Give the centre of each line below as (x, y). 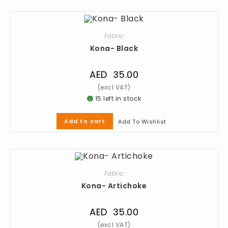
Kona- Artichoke (114, 186)
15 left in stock (117, 98)
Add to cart (85, 121)
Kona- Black (114, 48)
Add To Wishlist (142, 121)
